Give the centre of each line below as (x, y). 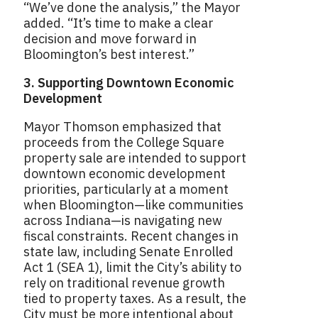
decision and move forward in (110, 39)
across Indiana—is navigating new (123, 221)
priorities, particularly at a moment (126, 190)
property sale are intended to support (135, 158)
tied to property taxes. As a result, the (135, 299)
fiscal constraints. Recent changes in (131, 236)
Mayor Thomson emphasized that (122, 127)
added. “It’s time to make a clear (119, 23)
